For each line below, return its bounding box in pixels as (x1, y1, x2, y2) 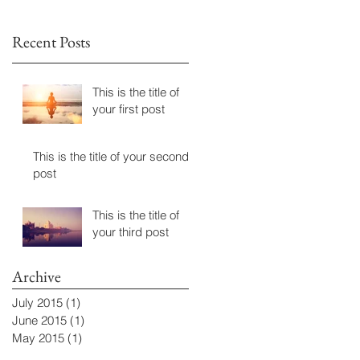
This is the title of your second (33, 148, 189, 164)
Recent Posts (12, 31, 90, 52)
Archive (12, 265, 61, 287)
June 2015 (12, 312, 67, 328)
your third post (92, 223, 169, 239)
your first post (92, 100, 165, 117)
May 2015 (12, 329, 64, 346)
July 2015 (12, 294, 63, 310)
